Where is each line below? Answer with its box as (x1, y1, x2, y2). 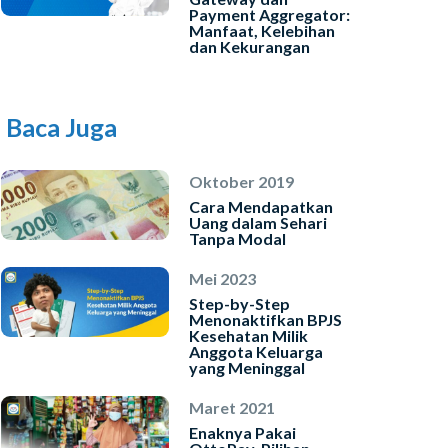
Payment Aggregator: (188, 5, 350, 24)
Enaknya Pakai (188, 423, 296, 442)
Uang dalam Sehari (188, 213, 327, 232)
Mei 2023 (188, 269, 256, 288)
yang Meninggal (188, 358, 305, 377)
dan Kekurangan (188, 37, 310, 56)
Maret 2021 (188, 398, 275, 417)
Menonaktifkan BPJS (188, 310, 342, 329)
